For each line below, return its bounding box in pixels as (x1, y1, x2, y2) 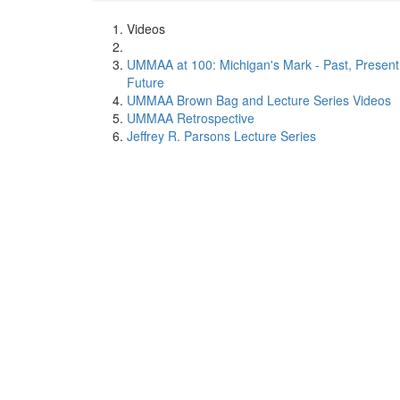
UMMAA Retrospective (127, 109, 254, 127)
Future (127, 73, 164, 91)
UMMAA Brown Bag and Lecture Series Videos (127, 91, 391, 109)
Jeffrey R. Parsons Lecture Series (127, 127, 316, 145)
